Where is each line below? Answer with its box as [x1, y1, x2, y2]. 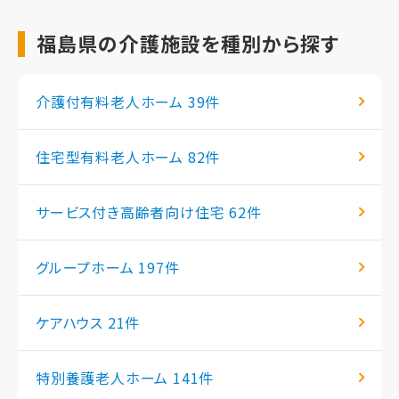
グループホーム [36, 256, 139, 278]
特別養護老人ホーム [36, 366, 173, 388]
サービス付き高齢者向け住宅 [36, 200, 230, 223]
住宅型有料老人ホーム [36, 145, 188, 167]
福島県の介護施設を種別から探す [37, 28, 340, 58]
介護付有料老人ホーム [36, 90, 188, 112]
